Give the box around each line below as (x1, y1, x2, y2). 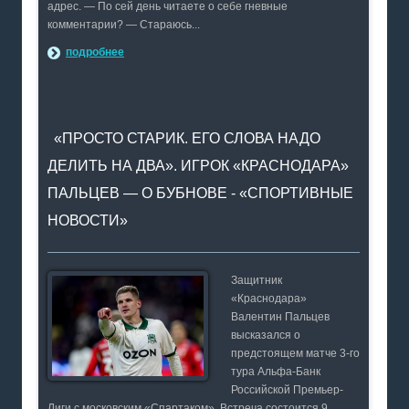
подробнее (66, 46, 124, 58)
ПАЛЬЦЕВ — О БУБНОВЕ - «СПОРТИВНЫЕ (47, 185, 353, 201)
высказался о (230, 329, 300, 341)
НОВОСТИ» (47, 213, 128, 228)
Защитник (230, 274, 282, 287)
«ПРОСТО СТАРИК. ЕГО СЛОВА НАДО (54, 131, 320, 146)
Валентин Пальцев (230, 310, 330, 323)
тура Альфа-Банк (230, 365, 320, 378)
